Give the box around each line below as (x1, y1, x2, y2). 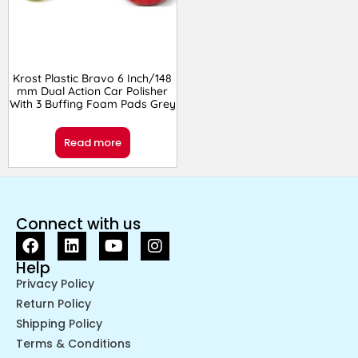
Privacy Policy (16, 275, 94, 292)
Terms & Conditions (16, 335, 131, 352)
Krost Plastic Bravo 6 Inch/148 (13, 70, 173, 86)
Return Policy (16, 295, 91, 312)
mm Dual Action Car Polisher (17, 83, 169, 98)
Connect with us (16, 213, 141, 235)
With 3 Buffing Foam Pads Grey (9, 96, 176, 111)
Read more (63, 134, 121, 150)
